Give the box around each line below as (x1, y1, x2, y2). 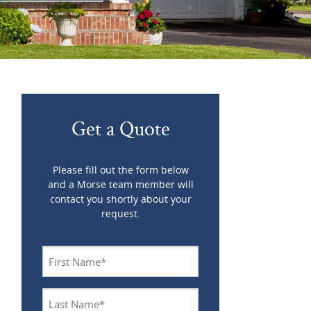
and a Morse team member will (47, 178, 194, 191)
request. (101, 207, 140, 220)
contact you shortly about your (49, 192, 192, 205)
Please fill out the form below (52, 163, 189, 176)
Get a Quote (71, 115, 170, 142)
